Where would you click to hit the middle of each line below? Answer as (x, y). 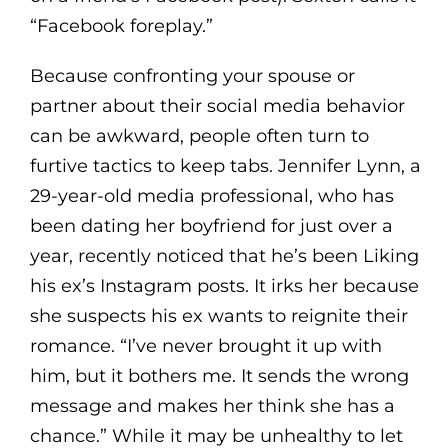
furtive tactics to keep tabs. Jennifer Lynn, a (225, 165)
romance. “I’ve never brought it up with (205, 345)
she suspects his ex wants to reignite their (218, 315)
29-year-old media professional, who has (211, 195)
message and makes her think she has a (212, 405)
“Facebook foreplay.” (121, 25)
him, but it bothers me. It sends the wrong (219, 375)
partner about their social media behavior (217, 105)
